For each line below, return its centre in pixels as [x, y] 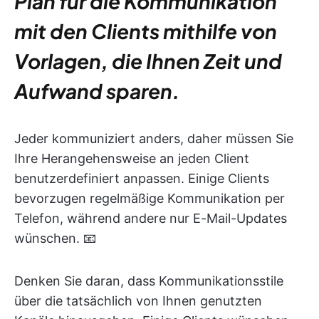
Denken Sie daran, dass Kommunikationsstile [149, 281]
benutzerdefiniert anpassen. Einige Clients [142, 179]
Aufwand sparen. [97, 91]
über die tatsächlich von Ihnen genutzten [138, 301]
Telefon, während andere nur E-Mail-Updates [151, 219]
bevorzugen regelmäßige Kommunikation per [150, 199]
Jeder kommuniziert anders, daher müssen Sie [154, 139]
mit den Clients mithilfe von [146, 31]
